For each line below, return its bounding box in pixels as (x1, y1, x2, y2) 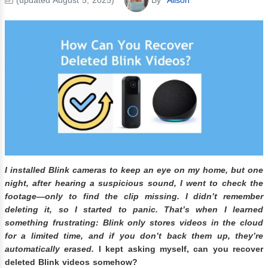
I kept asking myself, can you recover (94, 243, 263, 254)
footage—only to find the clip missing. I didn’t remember (5, 191, 263, 201)
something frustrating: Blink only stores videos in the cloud (5, 217, 263, 227)
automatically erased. (5, 243, 95, 254)
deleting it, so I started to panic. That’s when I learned (5, 204, 263, 214)
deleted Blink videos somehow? (5, 257, 138, 267)
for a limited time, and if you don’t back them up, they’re (5, 230, 263, 240)
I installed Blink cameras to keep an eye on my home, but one (5, 165, 263, 175)
